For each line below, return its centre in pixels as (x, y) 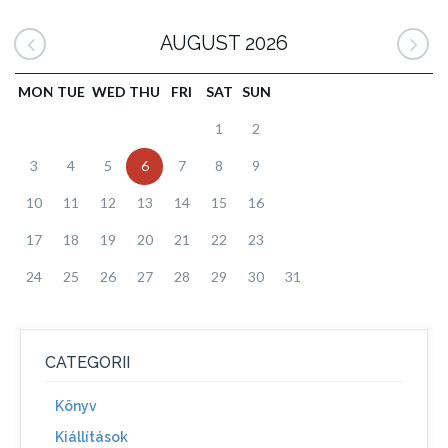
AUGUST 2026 (224, 43)
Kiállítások (91, 437)
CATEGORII (87, 362)
